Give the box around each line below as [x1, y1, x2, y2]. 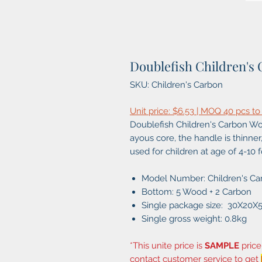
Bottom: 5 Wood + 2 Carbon [142, 187, 251, 198]
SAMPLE [205, 240, 239, 251]
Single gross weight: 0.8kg [142, 213, 247, 225]
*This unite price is [130, 240, 205, 251]
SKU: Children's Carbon [130, 80, 223, 91]
